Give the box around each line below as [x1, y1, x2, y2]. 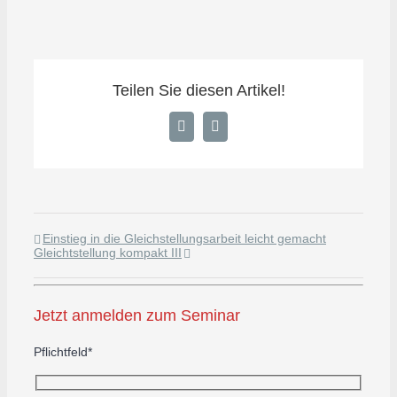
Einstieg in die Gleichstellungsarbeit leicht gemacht [43, 231, 326, 245]
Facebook [180, 124, 236, 140]
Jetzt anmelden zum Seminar [34, 307, 240, 324]
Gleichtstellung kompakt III [34, 245, 182, 260]
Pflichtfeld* [34, 345, 92, 359]
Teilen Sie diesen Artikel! [112, 82, 285, 99]
